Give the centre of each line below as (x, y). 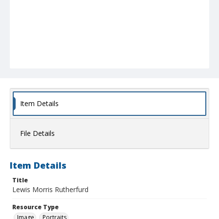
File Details (37, 133)
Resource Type (35, 207)
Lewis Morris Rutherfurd (50, 190)
